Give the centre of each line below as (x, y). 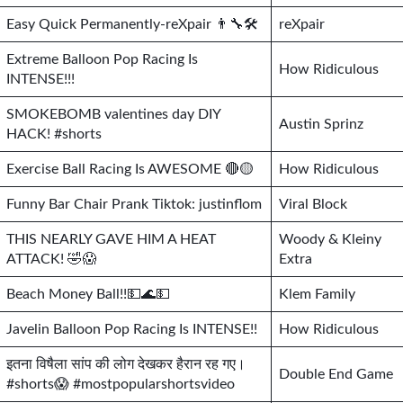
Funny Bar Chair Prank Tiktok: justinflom (134, 204)
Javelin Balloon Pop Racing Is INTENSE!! (132, 329)
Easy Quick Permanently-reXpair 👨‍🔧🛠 (132, 24)
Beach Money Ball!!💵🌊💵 (88, 294)
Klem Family (317, 294)
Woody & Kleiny (330, 239)
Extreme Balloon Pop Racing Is (102, 59)
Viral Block (313, 204)
